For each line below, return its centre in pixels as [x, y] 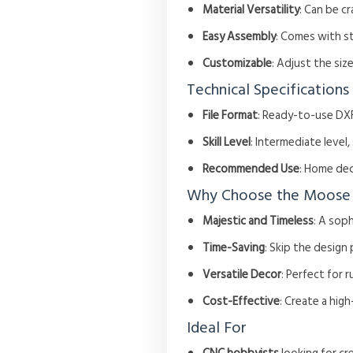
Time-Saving [234, 248]
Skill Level [227, 143]
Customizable [238, 64]
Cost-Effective [242, 302]
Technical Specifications [268, 90]
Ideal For [217, 328]
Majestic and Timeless [258, 221]
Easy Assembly [240, 37]
